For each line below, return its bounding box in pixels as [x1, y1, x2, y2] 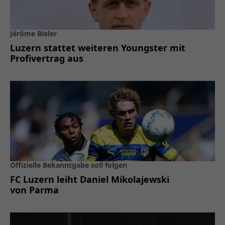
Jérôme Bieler [10, 28, 57, 38]
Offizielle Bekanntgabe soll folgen [10, 160, 127, 170]
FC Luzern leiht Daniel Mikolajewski [10, 173, 169, 185]
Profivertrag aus [10, 52, 83, 64]
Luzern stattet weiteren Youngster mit [10, 41, 185, 54]
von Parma [10, 183, 59, 196]
